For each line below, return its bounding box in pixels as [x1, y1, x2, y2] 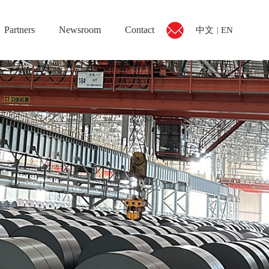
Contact [125, 25, 154, 35]
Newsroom [59, 25, 101, 35]
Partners [4, 25, 35, 35]
